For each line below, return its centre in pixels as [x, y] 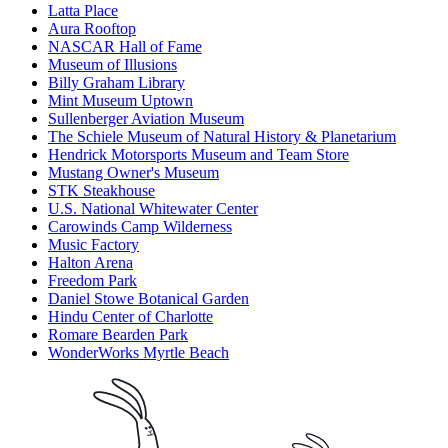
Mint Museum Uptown [120, 101]
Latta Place [83, 11]
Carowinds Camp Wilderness [140, 227]
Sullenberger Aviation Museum [146, 119]
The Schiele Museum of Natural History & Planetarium [222, 137]
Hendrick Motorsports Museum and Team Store [198, 155]
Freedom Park [92, 281]
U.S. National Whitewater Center [153, 209]
